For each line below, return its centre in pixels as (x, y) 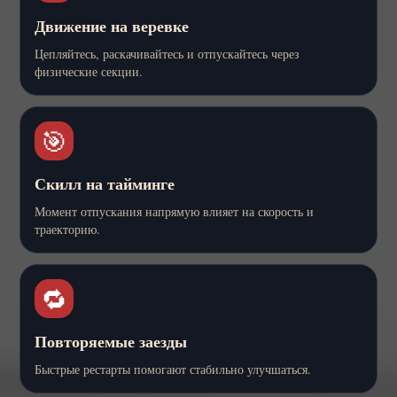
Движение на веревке (112, 25)
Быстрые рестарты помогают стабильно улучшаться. (173, 369)
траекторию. (67, 229)
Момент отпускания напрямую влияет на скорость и (174, 211)
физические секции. (89, 71)
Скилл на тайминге (105, 183)
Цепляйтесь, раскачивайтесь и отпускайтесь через (167, 53)
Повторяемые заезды (111, 341)
